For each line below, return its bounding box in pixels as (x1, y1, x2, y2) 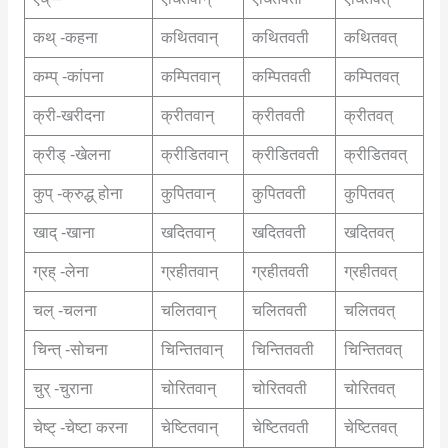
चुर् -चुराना (32, 380, 93, 398)
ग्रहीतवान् (160, 263, 218, 281)
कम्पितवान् (160, 68, 220, 86)
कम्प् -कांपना (32, 68, 104, 86)
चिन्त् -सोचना (32, 341, 108, 359)
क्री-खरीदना (32, 107, 105, 125)
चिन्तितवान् (160, 341, 223, 359)
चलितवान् (160, 302, 216, 320)
